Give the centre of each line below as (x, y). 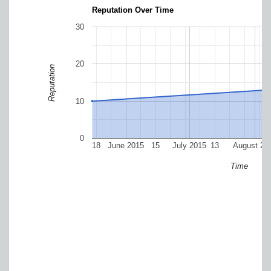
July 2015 (190, 145)
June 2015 (126, 145)
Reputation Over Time (133, 10)
